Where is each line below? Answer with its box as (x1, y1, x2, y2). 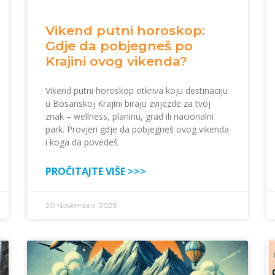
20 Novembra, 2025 (45, 201, 117, 211)
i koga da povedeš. (45, 136, 120, 149)
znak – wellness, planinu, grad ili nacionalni (45, 110, 214, 123)
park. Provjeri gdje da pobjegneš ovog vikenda (45, 123, 229, 136)
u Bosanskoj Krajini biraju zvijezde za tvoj (45, 98, 211, 110)
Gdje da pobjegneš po (45, 38, 193, 54)
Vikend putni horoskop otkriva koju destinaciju (45, 85, 228, 97)
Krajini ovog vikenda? (45, 53, 187, 69)
